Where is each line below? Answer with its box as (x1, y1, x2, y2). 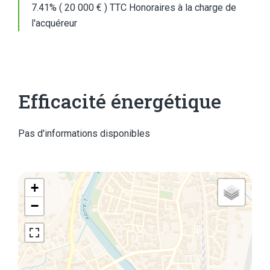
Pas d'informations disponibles (18, 128, 150, 139)
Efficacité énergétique (18, 88, 221, 114)
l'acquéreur (31, 17, 77, 29)
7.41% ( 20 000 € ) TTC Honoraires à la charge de (31, 2, 236, 13)
